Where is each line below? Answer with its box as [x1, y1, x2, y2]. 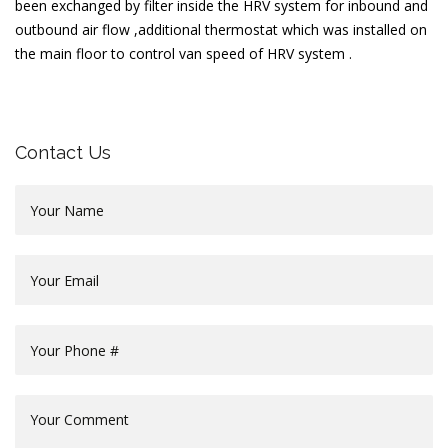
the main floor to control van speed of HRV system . [15, 44, 352, 63]
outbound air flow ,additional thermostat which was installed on [15, 20, 427, 39]
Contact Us [15, 142, 111, 163]
